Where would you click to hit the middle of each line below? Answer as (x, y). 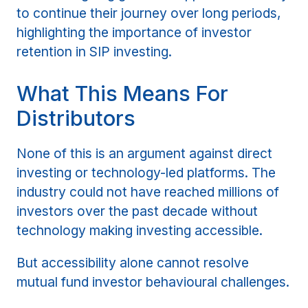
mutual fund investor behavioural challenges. (153, 282)
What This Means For (123, 93)
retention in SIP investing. (95, 52)
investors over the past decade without (137, 211)
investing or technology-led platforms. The (146, 173)
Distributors (76, 118)
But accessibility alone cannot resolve (133, 263)
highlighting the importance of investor (134, 33)
